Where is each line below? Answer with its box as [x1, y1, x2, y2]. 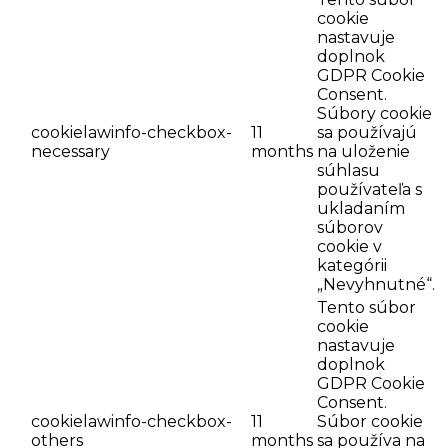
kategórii [317, 256, 387, 276]
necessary [31, 142, 110, 162]
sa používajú [317, 123, 417, 143]
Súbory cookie [317, 104, 432, 124]
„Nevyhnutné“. [317, 275, 435, 295]
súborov [317, 218, 383, 238]
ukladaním [317, 199, 405, 219]
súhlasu [317, 161, 380, 181]
